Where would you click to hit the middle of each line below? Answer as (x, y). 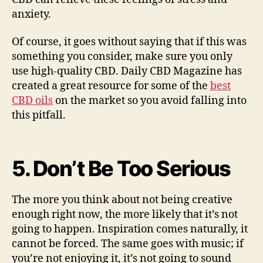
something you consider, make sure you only (122, 57)
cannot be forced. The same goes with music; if (128, 244)
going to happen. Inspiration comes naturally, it (130, 229)
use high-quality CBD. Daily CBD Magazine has (127, 71)
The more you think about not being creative (122, 200)
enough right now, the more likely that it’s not (125, 214)
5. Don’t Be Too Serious (121, 168)
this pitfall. (39, 115)
